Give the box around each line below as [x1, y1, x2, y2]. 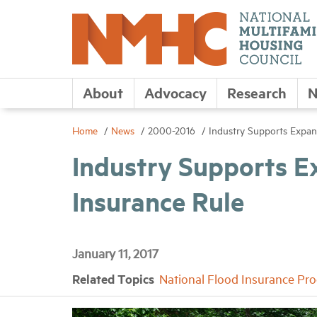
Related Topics [72, 270, 157, 287]
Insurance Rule [72, 184, 244, 219]
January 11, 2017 [72, 245, 158, 261]
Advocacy [144, 83, 207, 102]
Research [227, 83, 287, 102]
